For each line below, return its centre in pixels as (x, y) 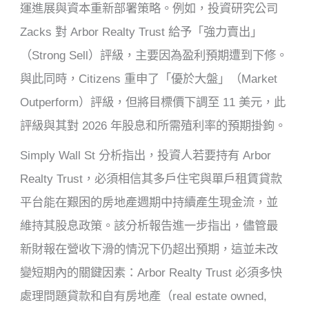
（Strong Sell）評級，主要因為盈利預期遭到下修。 (154, 55)
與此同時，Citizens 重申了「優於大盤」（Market (149, 78)
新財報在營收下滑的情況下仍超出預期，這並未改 (149, 249)
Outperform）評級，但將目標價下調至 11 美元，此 (153, 102)
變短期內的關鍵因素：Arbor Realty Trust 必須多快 (151, 272)
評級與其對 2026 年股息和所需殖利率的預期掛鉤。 (153, 125)
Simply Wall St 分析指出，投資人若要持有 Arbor (146, 155)
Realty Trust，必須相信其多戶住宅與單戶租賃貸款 (151, 178)
